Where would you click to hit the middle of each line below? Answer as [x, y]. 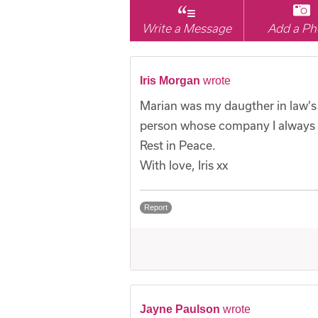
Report [156, 208]
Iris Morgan [170, 81]
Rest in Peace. [178, 146]
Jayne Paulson [180, 309]
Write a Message [187, 28]
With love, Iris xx [184, 165]
